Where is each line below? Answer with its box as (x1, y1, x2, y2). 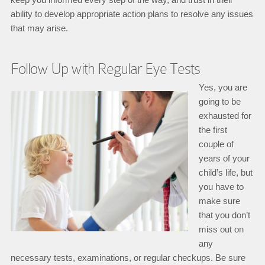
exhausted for (198, 111, 251, 121)
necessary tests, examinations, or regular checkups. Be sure (10, 253, 245, 263)
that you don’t (198, 210, 250, 220)
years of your (198, 153, 250, 163)
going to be (198, 96, 241, 106)
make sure (198, 196, 240, 206)
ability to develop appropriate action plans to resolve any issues (10, 9, 253, 19)
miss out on (198, 224, 244, 234)
